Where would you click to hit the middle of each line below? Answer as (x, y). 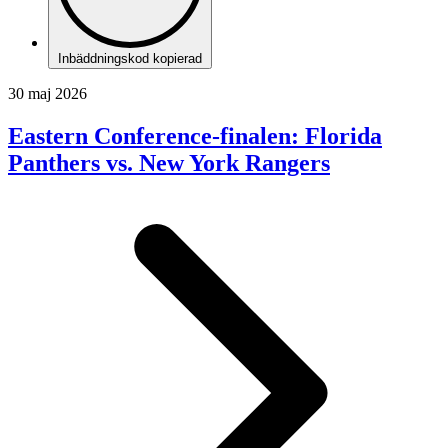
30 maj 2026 (47, 93)
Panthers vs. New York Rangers (169, 162)
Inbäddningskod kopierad (130, 58)
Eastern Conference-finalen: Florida (195, 135)
